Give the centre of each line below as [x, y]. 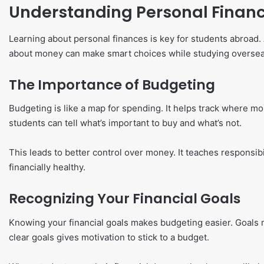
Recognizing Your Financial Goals [125, 199]
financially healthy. [47, 167]
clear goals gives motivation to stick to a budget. [109, 237]
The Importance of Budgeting [112, 85]
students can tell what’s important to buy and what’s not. [125, 123]
